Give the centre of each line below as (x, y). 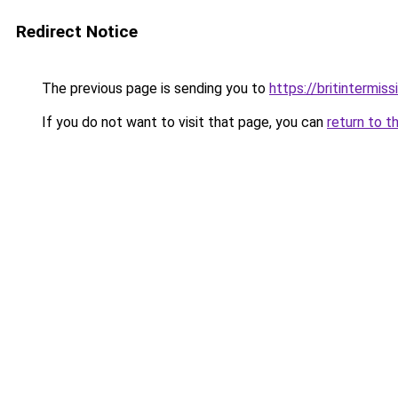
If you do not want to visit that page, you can (183, 122)
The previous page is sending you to (154, 88)
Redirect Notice (77, 32)
